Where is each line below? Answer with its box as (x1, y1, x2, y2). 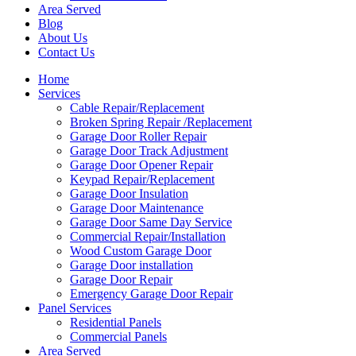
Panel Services (38, 301, 111, 315)
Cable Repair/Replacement (70, 101, 204, 114)
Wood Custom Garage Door (70, 244, 211, 257)
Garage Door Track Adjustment (70, 144, 228, 157)
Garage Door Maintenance (70, 201, 203, 215)
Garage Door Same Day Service (70, 215, 232, 229)
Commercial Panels (70, 330, 167, 343)
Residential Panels (70, 315, 161, 329)
